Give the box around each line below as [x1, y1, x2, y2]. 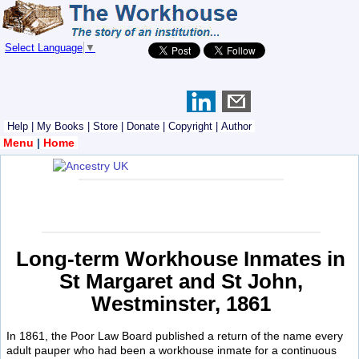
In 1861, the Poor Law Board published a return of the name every [6, 329, 343, 342]
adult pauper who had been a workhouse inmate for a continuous [6, 343, 337, 357]
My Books [37, 120, 84, 132]
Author [221, 120, 252, 132]
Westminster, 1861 [91, 292, 271, 315]
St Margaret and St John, [58, 269, 303, 292]
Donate [127, 120, 159, 132]
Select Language [5, 42, 83, 54]
